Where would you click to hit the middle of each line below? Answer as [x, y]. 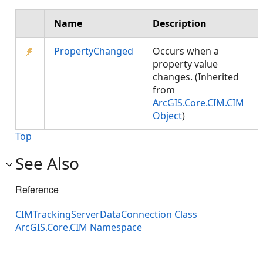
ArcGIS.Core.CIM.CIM [198, 103]
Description [180, 23]
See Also [47, 163]
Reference [37, 189]
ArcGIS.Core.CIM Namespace [79, 227]
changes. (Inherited [196, 77]
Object [167, 116]
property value [185, 64]
